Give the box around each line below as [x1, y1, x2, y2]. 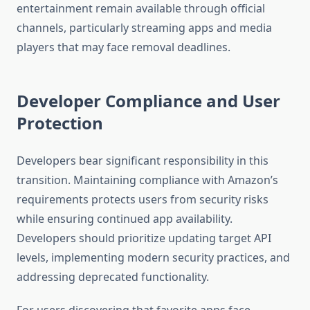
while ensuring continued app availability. [17, 211, 232, 227]
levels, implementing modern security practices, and [17, 250, 290, 266]
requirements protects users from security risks [17, 192, 268, 208]
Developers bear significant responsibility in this [17, 153, 268, 169]
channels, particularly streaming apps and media [17, 20, 272, 36]
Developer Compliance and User [17, 89, 280, 113]
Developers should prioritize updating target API [17, 230, 271, 246]
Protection [17, 111, 103, 135]
